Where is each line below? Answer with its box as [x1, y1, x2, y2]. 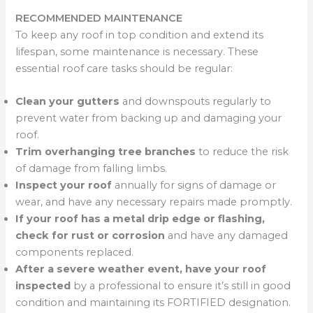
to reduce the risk [196, 145, 289, 158]
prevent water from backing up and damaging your [15, 111, 282, 124]
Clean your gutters [15, 94, 120, 108]
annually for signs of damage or [112, 178, 277, 191]
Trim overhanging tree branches [15, 145, 196, 158]
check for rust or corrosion [15, 228, 166, 242]
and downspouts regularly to [119, 94, 272, 108]
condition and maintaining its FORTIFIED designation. [15, 296, 291, 309]
